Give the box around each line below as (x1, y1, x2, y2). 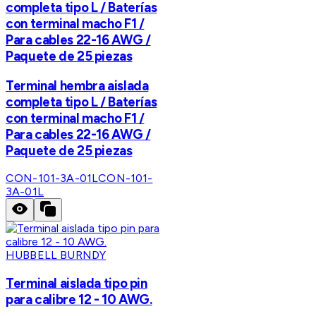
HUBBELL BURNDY (6, 248, 107, 262)
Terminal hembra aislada (6, 77, 149, 94)
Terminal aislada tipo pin (6, 274, 147, 291)
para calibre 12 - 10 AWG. (6, 291, 152, 308)
